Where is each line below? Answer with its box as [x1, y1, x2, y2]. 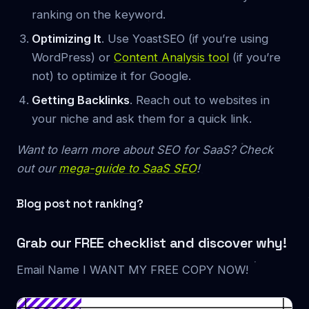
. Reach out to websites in [130, 92, 270, 107]
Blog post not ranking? [17, 196, 143, 211]
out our [17, 161, 59, 175]
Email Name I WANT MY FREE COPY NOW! [17, 262, 248, 277]
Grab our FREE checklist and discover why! [17, 233, 287, 252]
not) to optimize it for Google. [32, 68, 191, 83]
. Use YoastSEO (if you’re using [101, 31, 268, 46]
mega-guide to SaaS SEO [59, 161, 197, 175]
